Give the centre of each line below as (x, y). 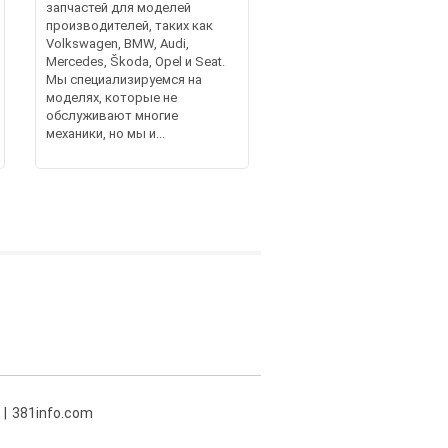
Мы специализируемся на (123, 79)
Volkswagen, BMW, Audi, (117, 43)
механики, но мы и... (105, 133)
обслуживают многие (111, 115)
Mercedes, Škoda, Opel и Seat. (135, 61)
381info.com (52, 412)
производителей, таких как (129, 25)
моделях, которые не (111, 97)
